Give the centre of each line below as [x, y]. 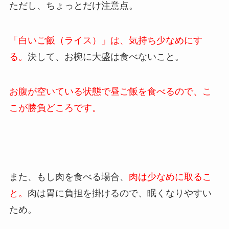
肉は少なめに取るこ [170, 177]
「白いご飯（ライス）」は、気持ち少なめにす [106, 40]
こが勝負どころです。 [55, 108]
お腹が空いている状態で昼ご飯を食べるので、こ [110, 91]
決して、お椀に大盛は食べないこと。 [106, 56]
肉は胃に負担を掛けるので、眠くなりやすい [119, 193]
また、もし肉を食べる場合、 [69, 177]
